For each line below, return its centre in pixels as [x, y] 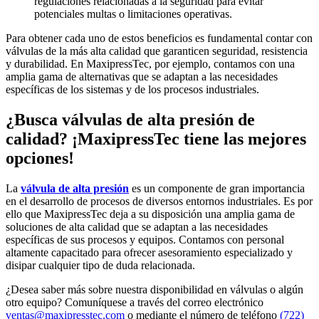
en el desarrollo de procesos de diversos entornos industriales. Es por [159, 202]
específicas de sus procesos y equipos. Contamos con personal [145, 240]
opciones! [40, 158]
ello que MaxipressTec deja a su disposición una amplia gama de [150, 214]
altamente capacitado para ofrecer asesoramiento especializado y [149, 253]
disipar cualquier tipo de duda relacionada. [100, 266]
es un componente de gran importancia [217, 189]
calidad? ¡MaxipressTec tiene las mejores [156, 139]
